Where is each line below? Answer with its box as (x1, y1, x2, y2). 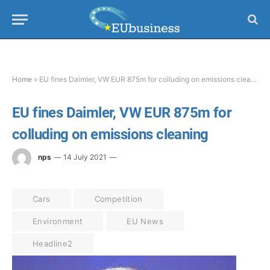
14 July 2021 (63, 152, 107, 162)
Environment (33, 216, 83, 226)
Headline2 (33, 239, 73, 248)
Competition (94, 194, 143, 204)
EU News (127, 216, 164, 226)
